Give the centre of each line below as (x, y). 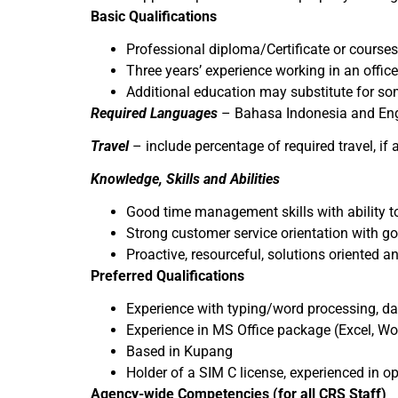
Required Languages (154, 113)
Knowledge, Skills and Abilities (187, 179)
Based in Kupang (179, 351)
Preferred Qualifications (167, 276)
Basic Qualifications (154, 16)
